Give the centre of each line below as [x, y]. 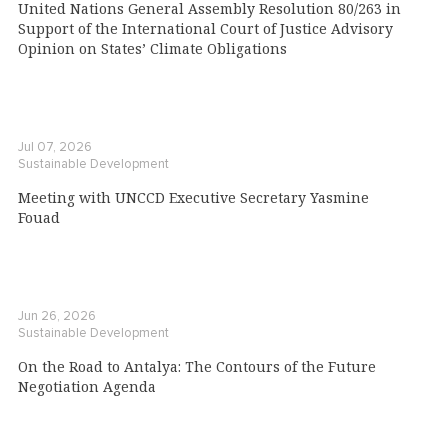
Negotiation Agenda [87, 387]
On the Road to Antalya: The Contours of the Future [197, 367]
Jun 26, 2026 [57, 316]
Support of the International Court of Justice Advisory [205, 29]
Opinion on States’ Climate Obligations [152, 49]
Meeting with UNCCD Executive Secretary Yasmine [193, 198]
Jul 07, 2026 [55, 147]
